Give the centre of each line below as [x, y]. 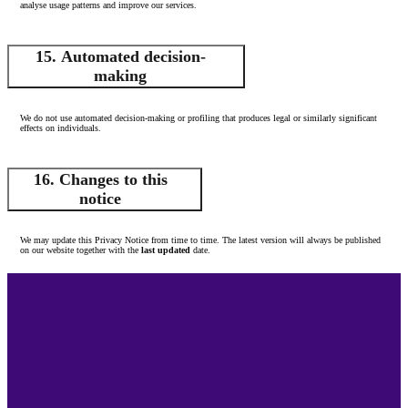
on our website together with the [80, 250]
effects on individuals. [60, 127]
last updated [165, 250]
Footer [26, 280]
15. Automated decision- [120, 56]
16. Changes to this [100, 179]
